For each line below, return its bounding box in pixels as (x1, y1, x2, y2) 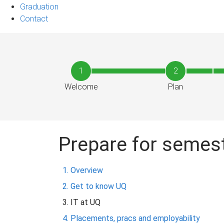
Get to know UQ (70, 181, 126, 191)
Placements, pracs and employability (70, 213, 200, 223)
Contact (20, 13, 48, 23)
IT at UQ (70, 197, 100, 207)
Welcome (64, 81, 98, 91)
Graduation (20, 1, 58, 11)
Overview (70, 165, 103, 175)
